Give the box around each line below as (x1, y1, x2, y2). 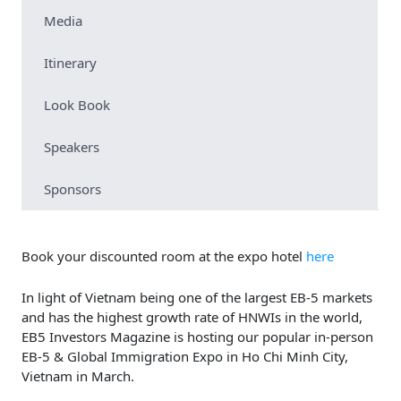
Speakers (44, 138, 99, 157)
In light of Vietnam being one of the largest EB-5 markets (21, 288, 372, 307)
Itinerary (44, 54, 97, 73)
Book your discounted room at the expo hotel (21, 247, 306, 266)
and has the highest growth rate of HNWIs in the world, (21, 308, 363, 327)
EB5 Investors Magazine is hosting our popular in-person (21, 328, 373, 346)
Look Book (44, 96, 110, 115)
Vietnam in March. (21, 367, 134, 386)
